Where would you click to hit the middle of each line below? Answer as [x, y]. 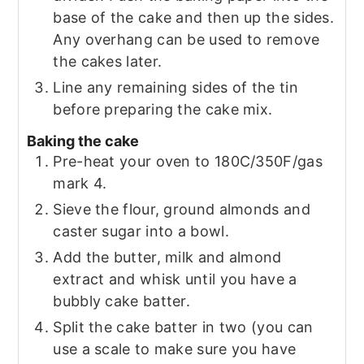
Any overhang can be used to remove [186, 39]
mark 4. [80, 184]
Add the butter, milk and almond [167, 258]
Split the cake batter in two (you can [183, 327]
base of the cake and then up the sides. [194, 17]
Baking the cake [83, 141]
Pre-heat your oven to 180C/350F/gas [188, 162]
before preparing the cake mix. [163, 109]
